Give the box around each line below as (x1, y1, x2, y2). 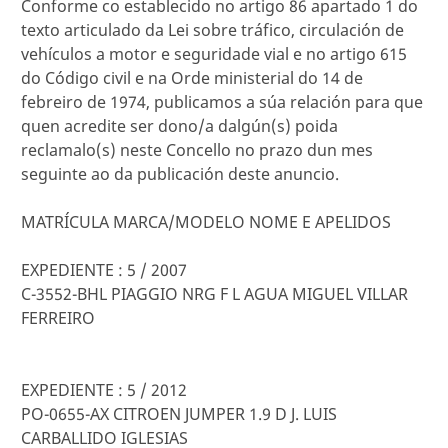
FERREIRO (21, 307, 95, 330)
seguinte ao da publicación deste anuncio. (21, 163, 339, 186)
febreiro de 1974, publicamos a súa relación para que (21, 91, 423, 114)
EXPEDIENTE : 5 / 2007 (21, 259, 187, 282)
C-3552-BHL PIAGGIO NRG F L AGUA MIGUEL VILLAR (21, 283, 408, 306)
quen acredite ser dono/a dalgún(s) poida (21, 115, 338, 138)
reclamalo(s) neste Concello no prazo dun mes (21, 139, 373, 162)
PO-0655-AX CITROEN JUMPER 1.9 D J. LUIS (21, 403, 337, 426)
